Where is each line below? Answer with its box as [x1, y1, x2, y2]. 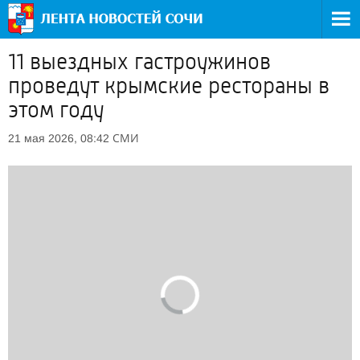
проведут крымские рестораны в [8, 73, 329, 99]
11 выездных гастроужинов [8, 49, 271, 75]
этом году [8, 97, 104, 123]
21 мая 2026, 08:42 [8, 132, 109, 145]
